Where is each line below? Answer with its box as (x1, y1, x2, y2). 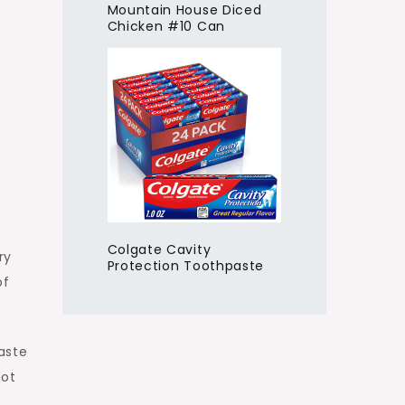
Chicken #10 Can (107, 17, 225, 36)
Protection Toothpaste (107, 256, 265, 275)
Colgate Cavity (107, 240, 212, 259)
